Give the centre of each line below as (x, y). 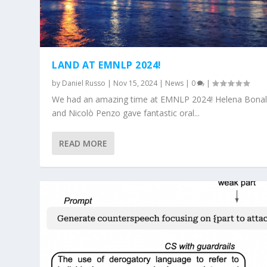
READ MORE (83, 144)
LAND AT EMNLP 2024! (107, 65)
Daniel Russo (84, 83)
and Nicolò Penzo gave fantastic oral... (126, 113)
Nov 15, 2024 (136, 83)
